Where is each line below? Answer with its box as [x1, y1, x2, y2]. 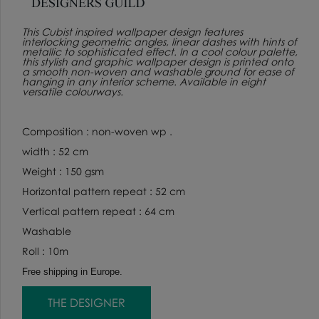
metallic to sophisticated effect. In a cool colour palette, [22, 45, 298, 58]
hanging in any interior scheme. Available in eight [22, 75, 266, 88]
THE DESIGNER [48, 295, 125, 310]
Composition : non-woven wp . [22, 125, 172, 137]
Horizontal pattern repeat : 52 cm [22, 184, 185, 197]
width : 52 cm [22, 145, 94, 157]
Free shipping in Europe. [22, 266, 122, 277]
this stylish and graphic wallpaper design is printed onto [22, 55, 293, 68]
